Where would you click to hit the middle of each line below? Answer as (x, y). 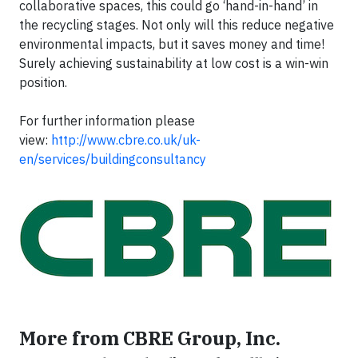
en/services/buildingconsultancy (113, 159)
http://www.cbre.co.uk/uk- (126, 139)
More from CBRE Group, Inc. (150, 338)
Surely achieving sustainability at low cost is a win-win (174, 63)
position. (43, 82)
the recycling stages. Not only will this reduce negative (177, 24)
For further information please (107, 120)
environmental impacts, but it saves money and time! (172, 44)
